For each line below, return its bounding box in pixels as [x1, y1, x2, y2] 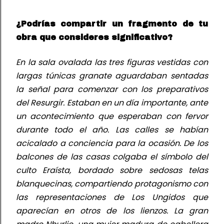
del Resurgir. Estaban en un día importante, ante [16, 96, 208, 108]
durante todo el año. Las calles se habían [16, 123, 208, 135]
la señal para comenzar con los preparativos [16, 83, 208, 95]
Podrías [21, 19, 55, 28]
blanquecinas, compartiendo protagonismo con [16, 177, 208, 189]
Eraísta [36, 164, 70, 176]
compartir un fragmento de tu [55, 19, 208, 28]
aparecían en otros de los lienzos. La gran [16, 204, 208, 216]
